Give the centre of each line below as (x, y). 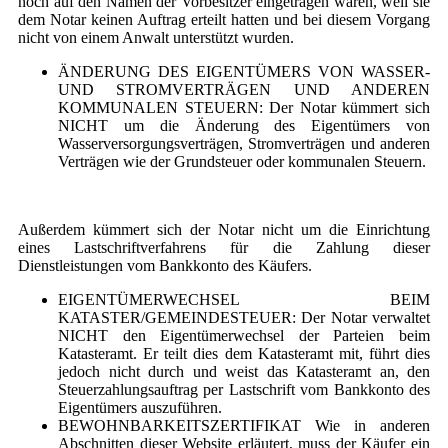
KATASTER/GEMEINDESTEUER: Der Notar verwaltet (244, 318)
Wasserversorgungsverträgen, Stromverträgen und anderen (244, 144)
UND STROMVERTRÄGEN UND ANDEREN (244, 90)
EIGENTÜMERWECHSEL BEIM (244, 300)
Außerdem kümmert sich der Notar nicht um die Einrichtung (224, 230)
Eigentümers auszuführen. (140, 408)
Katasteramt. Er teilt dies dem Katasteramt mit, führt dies (244, 354)
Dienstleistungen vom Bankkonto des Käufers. (165, 266)
